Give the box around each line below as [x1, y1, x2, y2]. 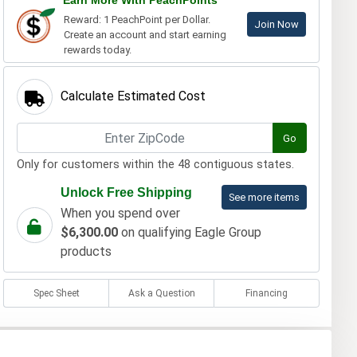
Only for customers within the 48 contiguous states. [16, 158, 294, 172]
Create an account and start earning [63, 29, 226, 41]
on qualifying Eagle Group [117, 225, 261, 241]
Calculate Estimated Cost [60, 88, 206, 104]
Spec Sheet [33, 288, 80, 300]
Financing [245, 288, 288, 300]
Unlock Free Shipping [60, 186, 192, 200]
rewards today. [63, 44, 131, 57]
